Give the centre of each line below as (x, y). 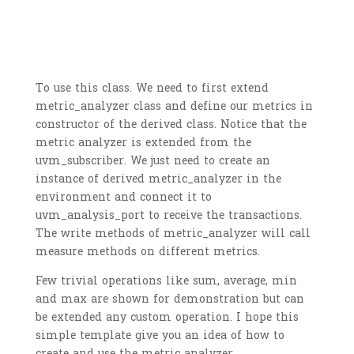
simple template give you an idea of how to (160, 335)
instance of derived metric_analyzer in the (158, 179)
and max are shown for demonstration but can (169, 299)
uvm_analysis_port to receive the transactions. (168, 215)
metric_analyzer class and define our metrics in (174, 106)
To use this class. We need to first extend (152, 88)
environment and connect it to (123, 197)
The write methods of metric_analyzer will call (173, 233)
